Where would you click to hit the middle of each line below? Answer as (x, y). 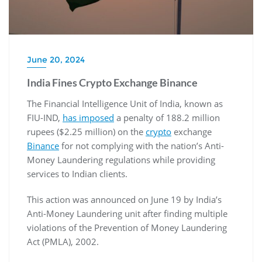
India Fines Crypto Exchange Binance (112, 82)
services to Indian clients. (77, 173)
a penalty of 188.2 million (167, 117)
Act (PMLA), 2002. (63, 241)
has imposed (88, 117)
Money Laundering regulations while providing (121, 159)
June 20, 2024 (56, 59)
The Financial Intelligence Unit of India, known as (125, 103)
